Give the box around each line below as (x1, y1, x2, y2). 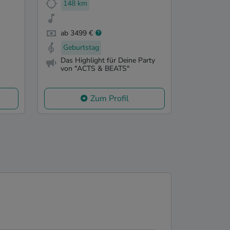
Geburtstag (63, 43, 99, 53)
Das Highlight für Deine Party (61, 55, 155, 66)
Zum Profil (90, 93, 129, 105)
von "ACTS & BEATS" (61, 64, 129, 74)
